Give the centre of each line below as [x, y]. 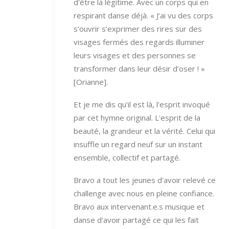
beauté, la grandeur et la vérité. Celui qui [144, 131]
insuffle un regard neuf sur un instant [138, 144]
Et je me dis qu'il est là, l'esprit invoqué [142, 104]
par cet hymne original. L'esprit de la [137, 117]
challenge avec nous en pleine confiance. [144, 193]
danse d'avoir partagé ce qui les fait [136, 220]
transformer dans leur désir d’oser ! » [139, 68]
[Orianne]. [91, 82]
